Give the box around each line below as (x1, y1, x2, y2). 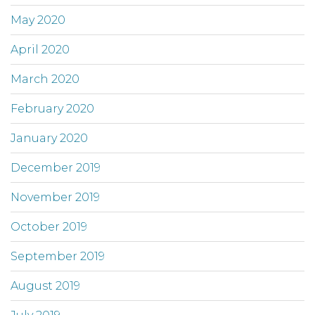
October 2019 (11, 220, 87, 234)
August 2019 (11, 279, 80, 293)
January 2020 (11, 131, 88, 146)
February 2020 (11, 102, 94, 116)
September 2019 (11, 250, 105, 264)
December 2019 (11, 161, 101, 175)
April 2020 (11, 43, 70, 57)
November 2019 (11, 191, 100, 205)
